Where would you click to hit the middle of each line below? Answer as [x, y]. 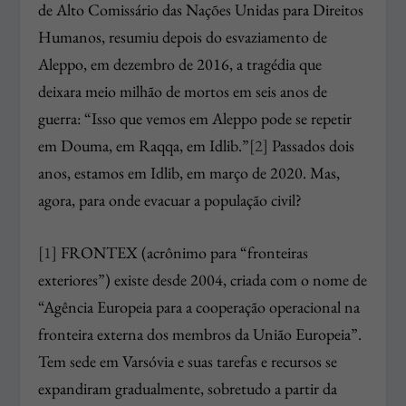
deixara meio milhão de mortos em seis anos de [183, 91]
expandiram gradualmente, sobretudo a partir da [188, 389]
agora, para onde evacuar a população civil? [170, 199]
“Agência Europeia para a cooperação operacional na [199, 307]
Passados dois [312, 145]
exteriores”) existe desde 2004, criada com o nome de [203, 280]
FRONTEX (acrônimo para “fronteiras [183, 253]
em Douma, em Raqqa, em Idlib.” [144, 145]
